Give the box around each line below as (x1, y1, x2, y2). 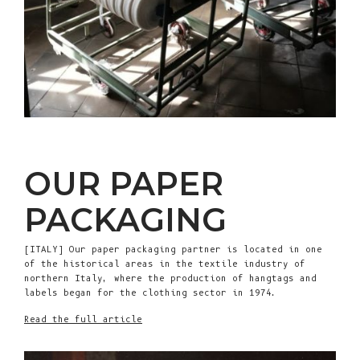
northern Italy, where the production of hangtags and (24, 273, 317, 284)
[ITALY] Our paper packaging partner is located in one (24, 244, 322, 256)
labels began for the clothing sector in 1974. (24, 288, 277, 299)
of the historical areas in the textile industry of (24, 259, 305, 270)
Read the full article (24, 314, 142, 325)
